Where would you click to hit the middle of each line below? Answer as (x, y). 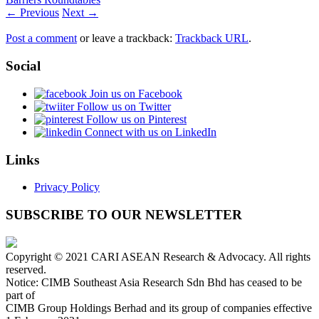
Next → (80, 13)
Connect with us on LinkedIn (149, 132)
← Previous (32, 13)
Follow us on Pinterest (135, 119)
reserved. (26, 269)
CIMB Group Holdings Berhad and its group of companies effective (159, 308)
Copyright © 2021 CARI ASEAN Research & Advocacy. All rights (158, 256)
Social (23, 66)
